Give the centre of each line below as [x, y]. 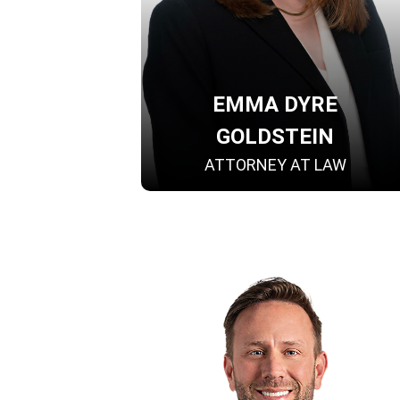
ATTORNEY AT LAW [275, 165]
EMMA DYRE [275, 105]
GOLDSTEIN [275, 137]
